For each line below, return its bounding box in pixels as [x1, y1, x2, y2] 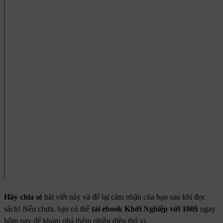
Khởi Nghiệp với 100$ [124, 205, 198, 214]
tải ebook [92, 205, 124, 214]
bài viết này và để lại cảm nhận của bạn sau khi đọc [42, 193, 206, 202]
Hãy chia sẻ [4, 193, 42, 202]
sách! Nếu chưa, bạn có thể [4, 205, 92, 214]
